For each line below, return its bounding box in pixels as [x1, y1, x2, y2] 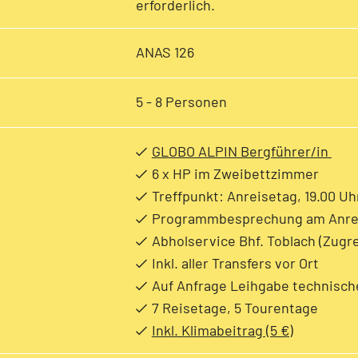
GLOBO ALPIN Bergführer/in [151, 141, 332, 160]
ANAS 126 [135, 42, 194, 61]
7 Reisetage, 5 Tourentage [151, 298, 318, 316]
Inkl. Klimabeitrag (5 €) [151, 320, 293, 339]
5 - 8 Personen [135, 92, 227, 110]
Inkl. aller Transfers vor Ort [151, 253, 319, 272]
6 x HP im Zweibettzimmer [151, 164, 319, 182]
